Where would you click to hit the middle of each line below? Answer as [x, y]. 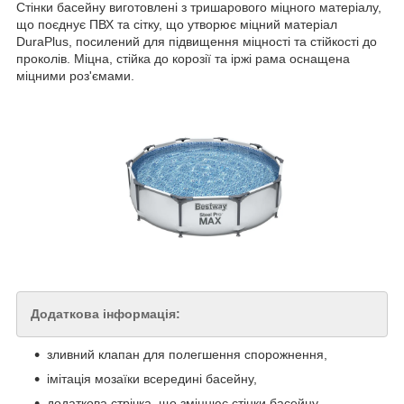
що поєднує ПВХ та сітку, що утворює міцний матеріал [177, 25]
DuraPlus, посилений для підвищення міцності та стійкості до [197, 42]
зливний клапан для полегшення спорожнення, [187, 355]
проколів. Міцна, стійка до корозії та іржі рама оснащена [183, 59]
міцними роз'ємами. [75, 76]
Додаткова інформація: [106, 314]
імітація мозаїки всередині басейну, [152, 379]
